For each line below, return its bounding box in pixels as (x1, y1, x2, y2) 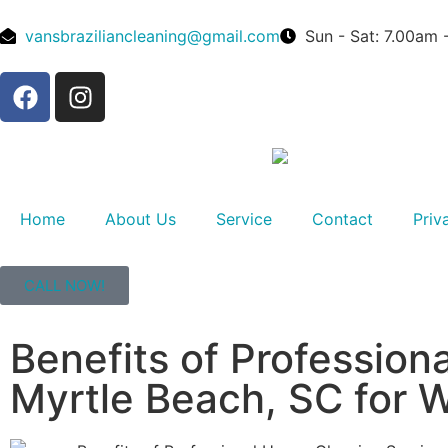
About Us (105, 208, 176, 229)
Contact (312, 208, 373, 229)
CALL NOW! (24, 275, 105, 295)
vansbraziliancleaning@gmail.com (25, 26, 280, 46)
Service (216, 208, 272, 229)
